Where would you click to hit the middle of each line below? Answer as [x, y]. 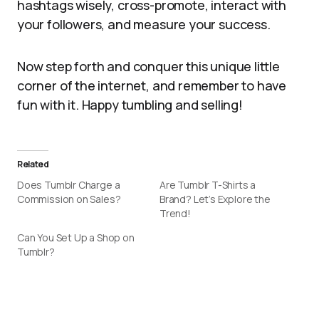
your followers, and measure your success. [144, 24]
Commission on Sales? [69, 199]
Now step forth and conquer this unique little [148, 66]
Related [33, 164]
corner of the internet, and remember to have [152, 85]
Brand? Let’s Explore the [215, 199]
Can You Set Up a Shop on [76, 237]
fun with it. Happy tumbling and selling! [130, 105]
